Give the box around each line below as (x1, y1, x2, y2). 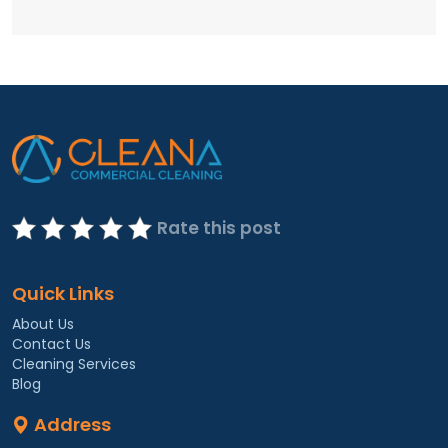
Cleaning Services (12, 354, 136, 375)
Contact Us (12, 334, 91, 355)
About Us (12, 314, 74, 335)
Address (30, 412, 111, 438)
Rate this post (157, 216, 281, 241)
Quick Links (12, 281, 114, 307)
